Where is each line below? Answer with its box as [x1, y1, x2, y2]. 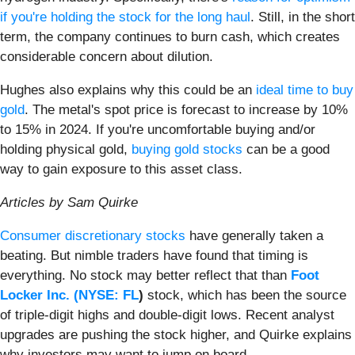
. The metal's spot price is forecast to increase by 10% [25, 101, 348, 117]
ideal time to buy [256, 82, 353, 97]
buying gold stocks [132, 141, 242, 157]
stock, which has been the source [143, 287, 346, 303]
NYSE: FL [78, 287, 139, 303]
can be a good [242, 141, 330, 157]
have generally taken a [185, 227, 323, 243]
